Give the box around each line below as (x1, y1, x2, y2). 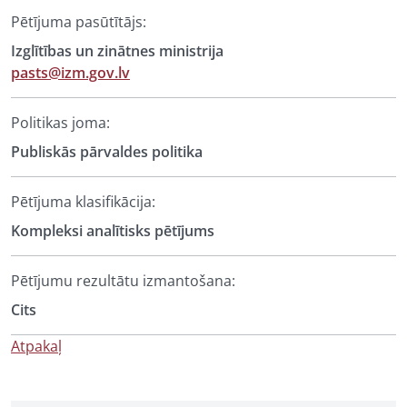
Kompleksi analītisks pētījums (11, 221, 214, 241)
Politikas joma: (11, 113, 110, 133)
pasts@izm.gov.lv (11, 63, 130, 83)
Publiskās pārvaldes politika (11, 142, 203, 162)
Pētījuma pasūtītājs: (11, 12, 146, 32)
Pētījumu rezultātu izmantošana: (11, 271, 235, 291)
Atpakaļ (11, 336, 62, 356)
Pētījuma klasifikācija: (11, 192, 155, 212)
